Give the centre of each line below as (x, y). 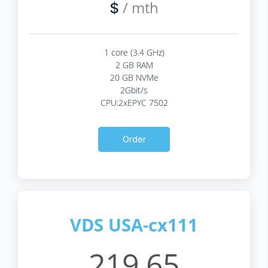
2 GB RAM (134, 65)
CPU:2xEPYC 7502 (134, 102)
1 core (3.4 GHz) (134, 52)
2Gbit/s (134, 90)
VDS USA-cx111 (134, 224)
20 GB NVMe (134, 77)
